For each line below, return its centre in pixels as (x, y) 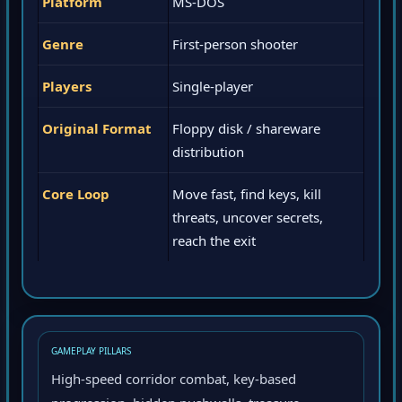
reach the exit (214, 244)
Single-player (213, 89)
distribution (208, 155)
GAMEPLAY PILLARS (91, 354)
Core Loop (76, 197)
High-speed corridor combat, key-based (174, 382)
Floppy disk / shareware (246, 131)
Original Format (97, 131)
